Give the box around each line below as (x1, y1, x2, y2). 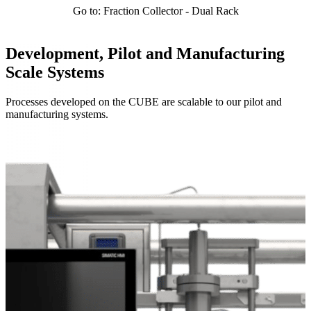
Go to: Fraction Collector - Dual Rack (72, 4, 239, 17)
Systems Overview (24, 133, 108, 146)
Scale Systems (6, 62, 104, 81)
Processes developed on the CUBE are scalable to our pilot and (6, 95, 282, 108)
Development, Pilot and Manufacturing (6, 44, 285, 62)
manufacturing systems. (6, 108, 108, 120)
